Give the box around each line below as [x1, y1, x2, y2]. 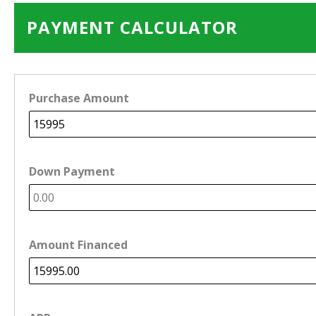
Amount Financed [29, 236, 128, 253]
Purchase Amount [29, 90, 129, 106]
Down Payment [29, 163, 115, 179]
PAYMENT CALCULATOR [27, 15, 238, 39]
